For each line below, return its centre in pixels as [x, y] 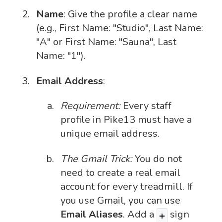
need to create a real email [120, 172]
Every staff [146, 106]
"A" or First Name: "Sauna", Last [106, 42]
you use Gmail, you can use [120, 200]
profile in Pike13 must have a [126, 120]
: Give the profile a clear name [130, 14]
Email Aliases [92, 214]
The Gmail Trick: [96, 159]
